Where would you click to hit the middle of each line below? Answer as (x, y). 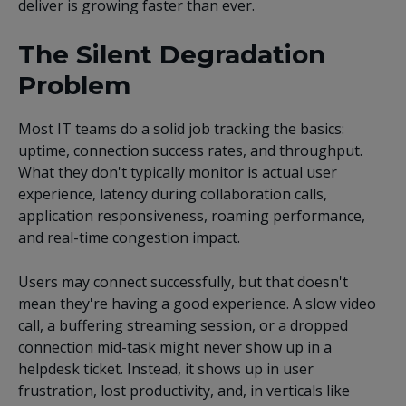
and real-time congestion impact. (129, 238)
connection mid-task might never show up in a (175, 348)
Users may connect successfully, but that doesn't (183, 282)
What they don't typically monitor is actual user (178, 173)
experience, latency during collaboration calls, (173, 194)
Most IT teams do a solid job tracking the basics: (181, 129)
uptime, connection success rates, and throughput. (190, 151)
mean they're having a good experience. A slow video (197, 304)
